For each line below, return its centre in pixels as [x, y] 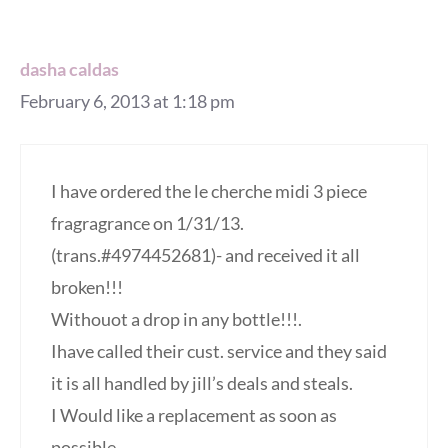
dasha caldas [69, 69]
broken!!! [87, 287]
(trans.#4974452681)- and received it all [205, 255]
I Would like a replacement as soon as [194, 415]
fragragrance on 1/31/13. [147, 223]
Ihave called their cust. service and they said [219, 351]
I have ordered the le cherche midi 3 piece [209, 191]
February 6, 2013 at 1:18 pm [127, 101]
